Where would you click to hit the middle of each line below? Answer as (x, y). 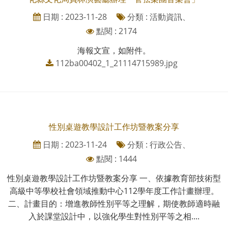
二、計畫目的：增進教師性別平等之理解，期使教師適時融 (114, 203)
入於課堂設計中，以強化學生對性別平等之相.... (114, 216)
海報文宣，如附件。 (114, 50)
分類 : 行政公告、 (158, 144)
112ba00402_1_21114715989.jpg (116, 63)
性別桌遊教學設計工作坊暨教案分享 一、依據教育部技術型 (114, 178)
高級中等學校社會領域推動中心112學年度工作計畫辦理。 (114, 191)
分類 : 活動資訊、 (158, 17)
